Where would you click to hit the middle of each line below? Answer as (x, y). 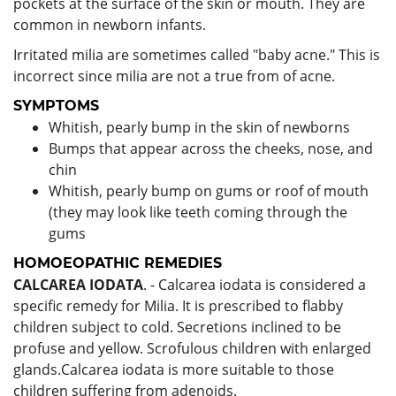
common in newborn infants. (110, 24)
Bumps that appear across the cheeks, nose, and (211, 148)
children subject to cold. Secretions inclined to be (177, 327)
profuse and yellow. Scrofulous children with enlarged (192, 348)
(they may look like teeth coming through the (198, 212)
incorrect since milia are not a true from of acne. (174, 76)
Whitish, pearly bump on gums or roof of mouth (209, 190)
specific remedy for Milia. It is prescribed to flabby (178, 305)
